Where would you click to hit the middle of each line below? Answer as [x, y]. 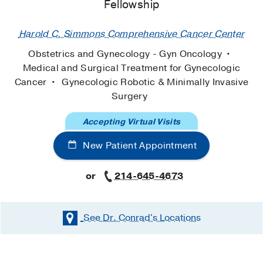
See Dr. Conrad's [120, 218]
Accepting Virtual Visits [131, 122]
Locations [179, 218]
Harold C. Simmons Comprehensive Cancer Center [131, 34]
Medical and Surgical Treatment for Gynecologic [131, 68]
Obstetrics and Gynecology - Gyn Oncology [127, 54]
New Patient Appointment [139, 145]
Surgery [129, 96]
